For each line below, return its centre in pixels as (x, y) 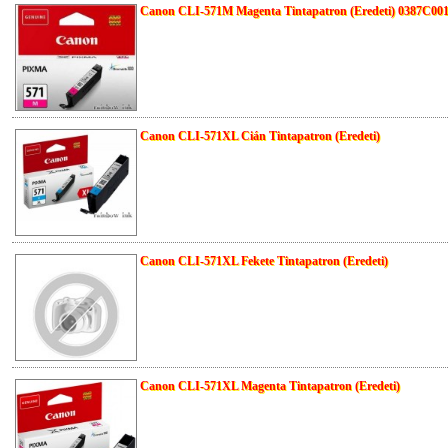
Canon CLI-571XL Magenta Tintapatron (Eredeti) (270, 386)
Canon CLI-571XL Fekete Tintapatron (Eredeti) (264, 261)
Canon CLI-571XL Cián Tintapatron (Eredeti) (260, 136)
